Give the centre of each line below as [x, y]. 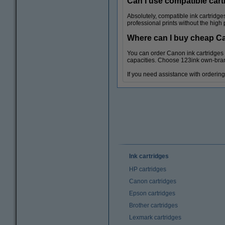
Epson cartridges [152, 193]
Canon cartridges [153, 181]
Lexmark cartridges [155, 217]
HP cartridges [148, 169]
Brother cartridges [153, 205]
